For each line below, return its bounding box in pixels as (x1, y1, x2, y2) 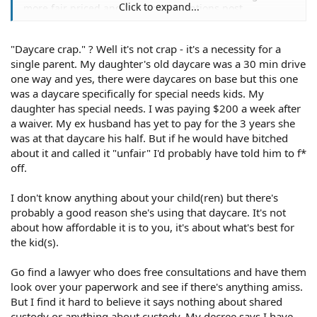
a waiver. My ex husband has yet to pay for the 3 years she (11, 115, 295, 130)
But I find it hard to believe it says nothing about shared (11, 294, 282, 309)
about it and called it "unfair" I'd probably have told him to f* (11, 145, 306, 160)
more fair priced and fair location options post (23, 1, 243, 15)
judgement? (23, 15, 80, 28)
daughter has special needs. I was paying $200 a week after (11, 100, 301, 115)
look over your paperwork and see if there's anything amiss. (11, 279, 303, 294)
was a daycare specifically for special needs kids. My (11, 86, 264, 100)
